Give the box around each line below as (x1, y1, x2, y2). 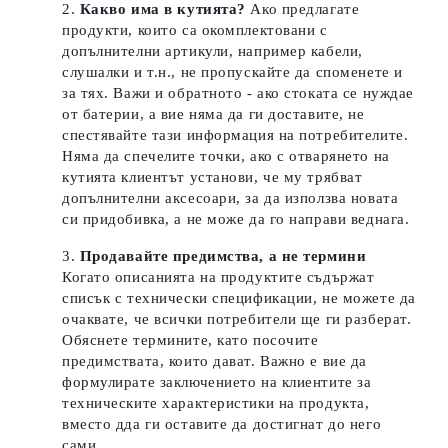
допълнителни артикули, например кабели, (62, 43, 363, 59)
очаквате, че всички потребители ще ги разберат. (62, 311, 412, 327)
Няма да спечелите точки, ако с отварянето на (62, 148, 390, 164)
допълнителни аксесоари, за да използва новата (62, 190, 399, 206)
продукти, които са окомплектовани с (62, 22, 328, 38)
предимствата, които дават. (62, 353, 256, 369)
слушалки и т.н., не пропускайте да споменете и (62, 64, 403, 80)
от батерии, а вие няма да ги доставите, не (62, 106, 365, 122)
